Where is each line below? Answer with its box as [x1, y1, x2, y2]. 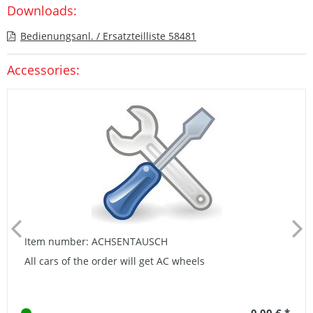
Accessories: [7, 61, 80, 78]
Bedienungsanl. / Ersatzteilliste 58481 [20, 29, 196, 43]
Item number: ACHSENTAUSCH [24, 234, 168, 248]
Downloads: [7, 1, 77, 19]
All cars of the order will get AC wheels [24, 254, 205, 268]
